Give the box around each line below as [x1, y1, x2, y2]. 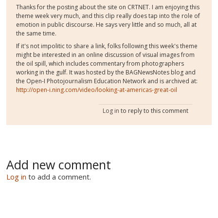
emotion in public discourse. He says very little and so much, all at [16, 20, 197, 29]
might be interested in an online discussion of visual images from [16, 50, 195, 59]
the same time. [16, 29, 57, 38]
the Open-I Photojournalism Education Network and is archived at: [16, 76, 198, 85]
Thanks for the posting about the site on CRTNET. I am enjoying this [16, 3, 200, 12]
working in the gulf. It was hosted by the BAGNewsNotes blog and [16, 68, 196, 76]
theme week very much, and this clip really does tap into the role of [16, 12, 200, 20]
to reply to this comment [119, 106, 188, 115]
